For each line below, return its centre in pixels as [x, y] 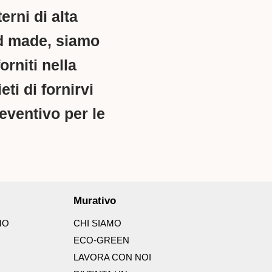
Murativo [94, 201]
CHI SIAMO [97, 223]
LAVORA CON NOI [112, 257]
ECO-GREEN [101, 240]
